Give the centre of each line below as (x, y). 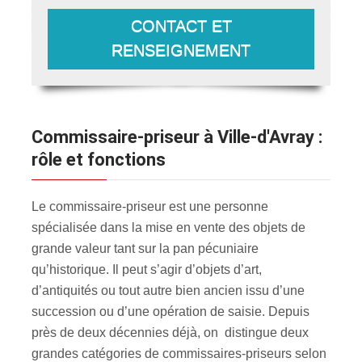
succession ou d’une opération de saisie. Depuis (170, 311)
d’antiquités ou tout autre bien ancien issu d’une (168, 290)
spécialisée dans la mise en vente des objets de (168, 227)
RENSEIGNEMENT (181, 50)
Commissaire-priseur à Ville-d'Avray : (37, 137)
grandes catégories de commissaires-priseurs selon (181, 353)
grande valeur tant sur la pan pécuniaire (145, 248)
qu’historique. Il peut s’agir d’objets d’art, (147, 269)
